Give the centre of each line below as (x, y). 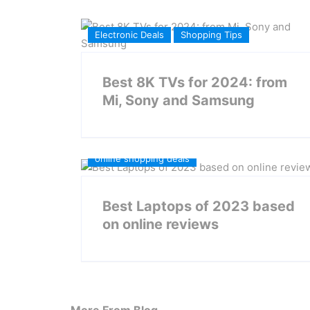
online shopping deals (142, 158)
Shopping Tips (211, 35)
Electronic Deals (129, 35)
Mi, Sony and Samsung (179, 100)
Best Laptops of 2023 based (199, 206)
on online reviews (161, 224)
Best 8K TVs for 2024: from (195, 82)
